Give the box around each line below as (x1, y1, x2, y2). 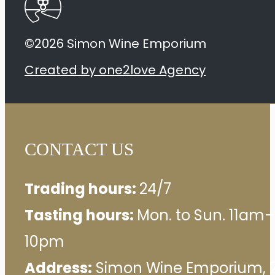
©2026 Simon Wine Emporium (25, 34, 206, 52)
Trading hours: (25, 179, 139, 199)
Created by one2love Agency (25, 61, 206, 79)
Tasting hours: (25, 205, 137, 226)
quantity (24, 7, 86, 28)
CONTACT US (25, 139, 134, 160)
